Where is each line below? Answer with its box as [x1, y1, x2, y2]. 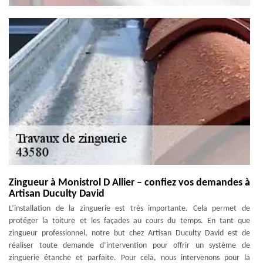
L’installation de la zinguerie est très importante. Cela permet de [9, 204, 250, 213]
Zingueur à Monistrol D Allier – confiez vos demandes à [9, 177, 250, 188]
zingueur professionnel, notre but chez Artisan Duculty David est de [9, 228, 250, 238]
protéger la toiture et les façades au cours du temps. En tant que [9, 216, 250, 225]
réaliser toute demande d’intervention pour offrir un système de [9, 241, 250, 250]
